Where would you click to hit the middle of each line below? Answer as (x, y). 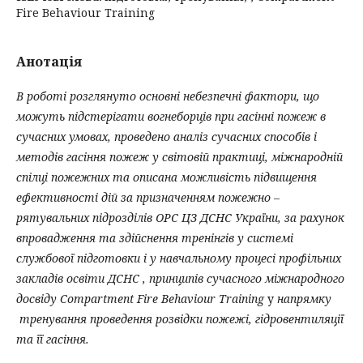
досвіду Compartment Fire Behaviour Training (140, 299)
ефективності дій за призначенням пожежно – (148, 197)
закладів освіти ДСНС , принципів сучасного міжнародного (180, 278)
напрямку (304, 299)
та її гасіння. (53, 339)
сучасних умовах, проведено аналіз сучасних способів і (167, 137)
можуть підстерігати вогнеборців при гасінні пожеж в (171, 116)
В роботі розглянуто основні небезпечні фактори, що (168, 96)
